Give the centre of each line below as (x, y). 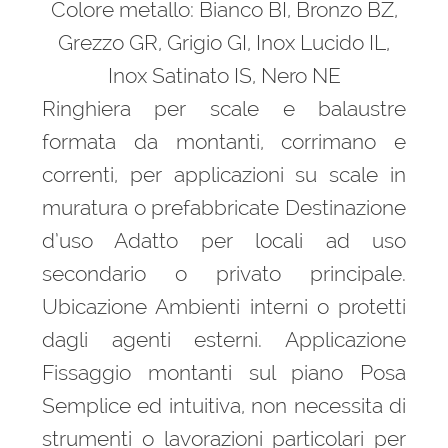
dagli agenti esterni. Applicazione (224, 339)
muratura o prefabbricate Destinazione (224, 207)
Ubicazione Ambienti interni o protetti (224, 306)
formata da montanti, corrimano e (224, 141)
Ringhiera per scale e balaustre (224, 108)
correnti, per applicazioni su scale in (224, 174)
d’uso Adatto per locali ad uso (224, 240)
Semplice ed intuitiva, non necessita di (224, 405)
